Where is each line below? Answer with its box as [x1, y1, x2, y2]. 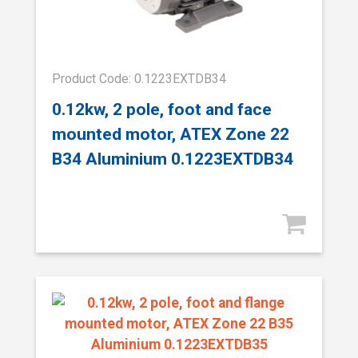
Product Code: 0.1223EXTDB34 [52, 71, 226, 87]
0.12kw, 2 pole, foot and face [52, 98, 272, 119]
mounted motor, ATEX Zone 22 [52, 123, 289, 144]
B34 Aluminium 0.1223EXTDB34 [52, 148, 293, 169]
